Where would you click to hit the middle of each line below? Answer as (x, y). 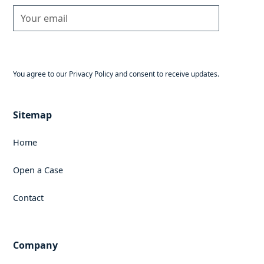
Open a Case (38, 170)
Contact (29, 198)
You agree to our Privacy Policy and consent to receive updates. (116, 74)
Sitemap (33, 115)
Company (36, 245)
